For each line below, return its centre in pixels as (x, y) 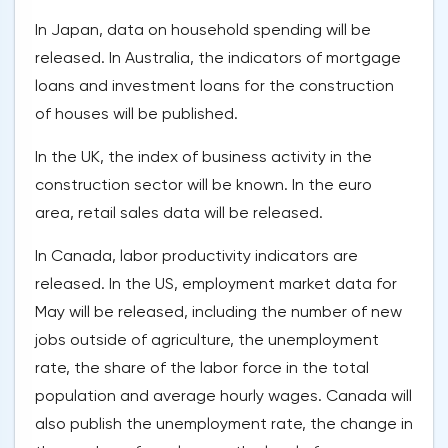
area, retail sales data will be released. (179, 213)
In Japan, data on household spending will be (203, 30)
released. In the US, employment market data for (216, 284)
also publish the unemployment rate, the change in (224, 424)
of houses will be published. (136, 114)
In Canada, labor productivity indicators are (196, 256)
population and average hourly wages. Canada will (223, 396)
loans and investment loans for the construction (214, 86)
